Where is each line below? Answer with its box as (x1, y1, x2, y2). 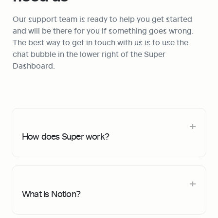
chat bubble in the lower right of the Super (13, 49, 165, 59)
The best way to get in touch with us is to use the (13, 37, 188, 48)
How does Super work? (22, 130, 109, 142)
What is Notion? (22, 187, 80, 200)
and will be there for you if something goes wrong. (13, 25, 194, 36)
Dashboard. (13, 60, 57, 71)
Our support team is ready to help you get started (13, 14, 192, 24)
